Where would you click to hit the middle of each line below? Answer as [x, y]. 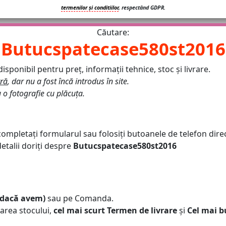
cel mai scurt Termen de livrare [115, 211]
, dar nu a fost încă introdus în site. [68, 81]
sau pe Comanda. [79, 199]
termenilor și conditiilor [90, 8]
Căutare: [113, 33]
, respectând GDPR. [142, 8]
